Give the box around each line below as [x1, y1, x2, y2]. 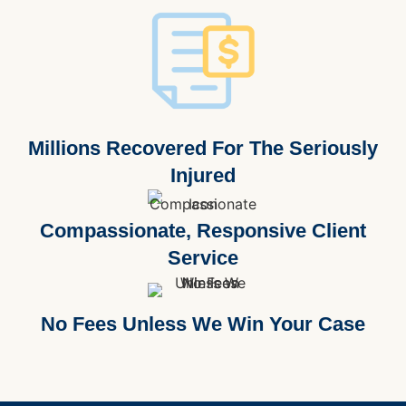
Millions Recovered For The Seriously [28, 137, 378, 160]
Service [168, 246, 238, 270]
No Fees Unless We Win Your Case [41, 313, 365, 336]
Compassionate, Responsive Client [40, 219, 366, 243]
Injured [170, 164, 236, 188]
